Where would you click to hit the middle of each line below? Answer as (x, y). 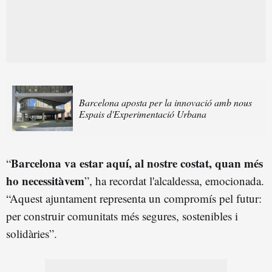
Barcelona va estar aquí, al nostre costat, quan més (137, 163)
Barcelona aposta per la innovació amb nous (165, 103)
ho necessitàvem (45, 180)
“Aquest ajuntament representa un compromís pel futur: (134, 198)
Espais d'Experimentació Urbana (143, 114)
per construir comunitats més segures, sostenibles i (122, 216)
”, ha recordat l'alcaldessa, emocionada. (174, 180)
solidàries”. (32, 233)
